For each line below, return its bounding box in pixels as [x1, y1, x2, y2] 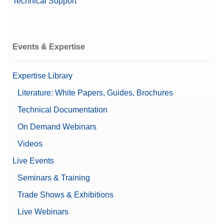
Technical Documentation [17, 105, 107, 114]
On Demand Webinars [17, 122, 96, 131]
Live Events [12, 156, 54, 165]
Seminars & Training [17, 173, 90, 182]
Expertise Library [12, 71, 72, 80]
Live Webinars [17, 207, 68, 216]
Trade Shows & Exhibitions [17, 190, 113, 199]
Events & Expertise [12, 42, 85, 51]
